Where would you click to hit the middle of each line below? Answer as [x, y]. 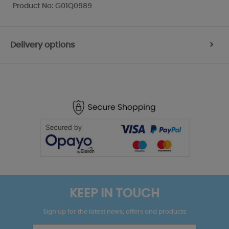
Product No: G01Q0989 [52, 6]
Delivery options [43, 45]
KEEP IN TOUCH [114, 194]
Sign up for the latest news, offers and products [114, 212]
